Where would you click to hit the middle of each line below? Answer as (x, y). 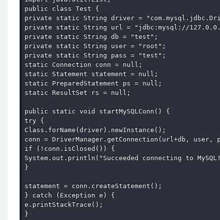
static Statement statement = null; (93, 74)
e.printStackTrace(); (66, 204)
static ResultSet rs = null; (80, 92)
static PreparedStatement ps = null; (95, 83)
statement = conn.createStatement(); (95, 186)
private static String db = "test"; (93, 36)
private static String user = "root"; (97, 46)
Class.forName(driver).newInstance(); (97, 130)
